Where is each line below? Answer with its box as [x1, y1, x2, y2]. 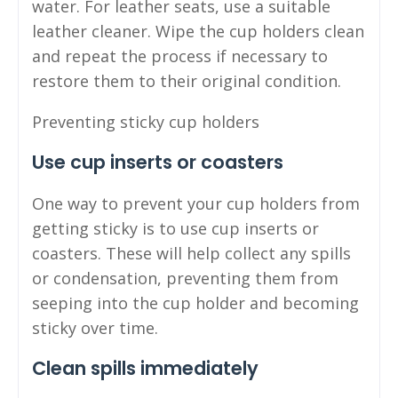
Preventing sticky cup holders [32, 111, 259, 133]
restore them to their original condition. [32, 70, 341, 92]
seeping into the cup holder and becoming [32, 292, 359, 314]
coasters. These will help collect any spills [32, 243, 351, 265]
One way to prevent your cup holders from [32, 193, 360, 215]
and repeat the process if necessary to [32, 45, 328, 68]
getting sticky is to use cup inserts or [32, 218, 319, 240]
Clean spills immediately [32, 355, 259, 382]
